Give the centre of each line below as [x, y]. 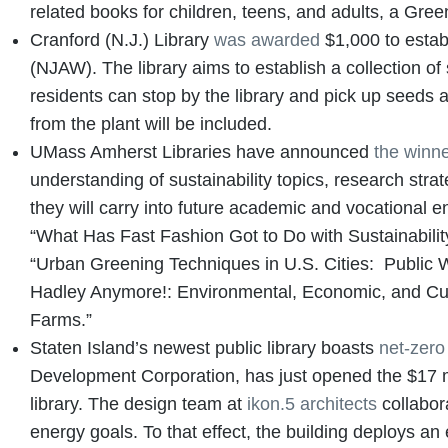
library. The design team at [138, 403]
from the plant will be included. [153, 123]
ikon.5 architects [312, 403]
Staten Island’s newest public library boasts [204, 347]
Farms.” [61, 319]
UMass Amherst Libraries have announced [202, 151]
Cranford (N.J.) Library [122, 39]
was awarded [267, 39]
